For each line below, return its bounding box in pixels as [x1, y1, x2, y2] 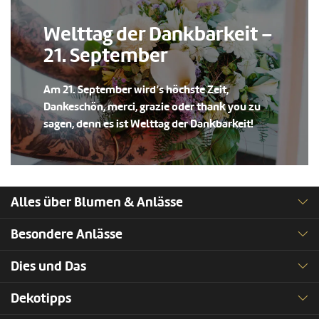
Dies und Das [11, 257, 86, 275]
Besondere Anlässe [11, 225, 122, 243]
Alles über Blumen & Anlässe [11, 193, 183, 211]
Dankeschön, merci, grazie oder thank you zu [43, 99, 261, 114]
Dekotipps [11, 289, 71, 307]
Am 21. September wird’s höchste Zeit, [43, 82, 229, 97]
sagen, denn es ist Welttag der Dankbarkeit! [43, 116, 253, 131]
